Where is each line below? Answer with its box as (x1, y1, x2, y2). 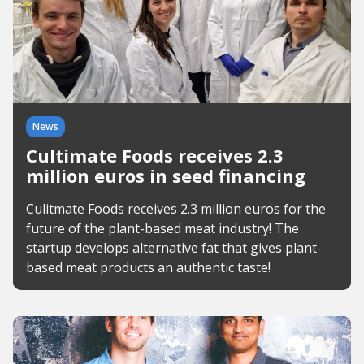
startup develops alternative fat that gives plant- (26, 239, 322, 257)
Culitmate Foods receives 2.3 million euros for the (26, 200, 326, 218)
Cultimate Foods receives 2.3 (26, 143, 284, 167)
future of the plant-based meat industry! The (26, 219, 299, 237)
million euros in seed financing (26, 163, 305, 188)
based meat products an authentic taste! (26, 258, 271, 276)
